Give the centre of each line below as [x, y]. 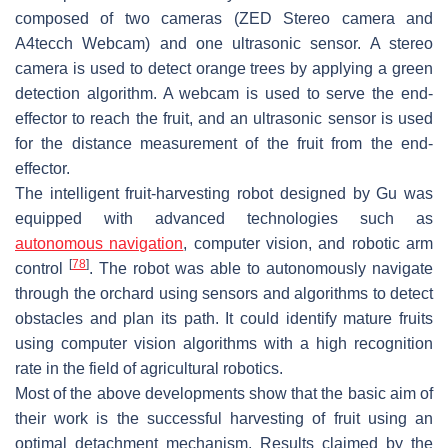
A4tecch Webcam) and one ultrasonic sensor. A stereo [224, 43]
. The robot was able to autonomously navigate [261, 268]
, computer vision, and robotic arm [308, 243]
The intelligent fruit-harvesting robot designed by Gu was [224, 193]
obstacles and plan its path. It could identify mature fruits [224, 318]
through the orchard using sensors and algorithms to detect [224, 293]
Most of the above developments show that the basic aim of [224, 393]
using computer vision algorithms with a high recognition [224, 343]
